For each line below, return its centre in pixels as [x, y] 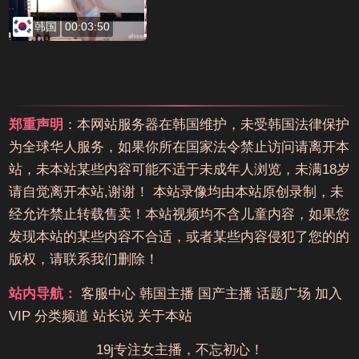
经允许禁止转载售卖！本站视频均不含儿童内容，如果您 [179, 215]
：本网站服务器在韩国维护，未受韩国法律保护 [206, 125]
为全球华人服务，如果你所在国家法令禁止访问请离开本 [179, 147]
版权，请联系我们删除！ [83, 260]
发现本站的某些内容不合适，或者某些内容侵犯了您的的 [179, 237]
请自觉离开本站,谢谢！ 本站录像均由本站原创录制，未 [176, 192]
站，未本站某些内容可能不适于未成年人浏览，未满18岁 [179, 170]
